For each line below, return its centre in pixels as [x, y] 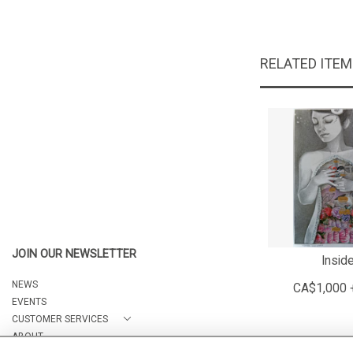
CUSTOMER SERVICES [60, 319]
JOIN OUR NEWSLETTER [74, 254]
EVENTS [29, 302]
